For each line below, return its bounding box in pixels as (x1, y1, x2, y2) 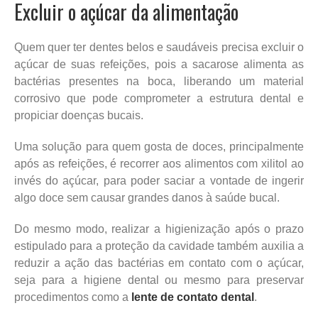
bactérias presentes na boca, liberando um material (14, 75, 304, 87)
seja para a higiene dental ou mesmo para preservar (14, 273, 304, 286)
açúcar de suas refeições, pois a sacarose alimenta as (14, 57, 304, 70)
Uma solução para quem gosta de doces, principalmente (14, 140, 304, 153)
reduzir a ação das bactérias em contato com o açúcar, (14, 256, 304, 269)
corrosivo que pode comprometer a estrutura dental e (14, 92, 304, 104)
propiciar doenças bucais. (14, 109, 143, 121)
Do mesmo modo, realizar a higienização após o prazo (14, 222, 304, 235)
